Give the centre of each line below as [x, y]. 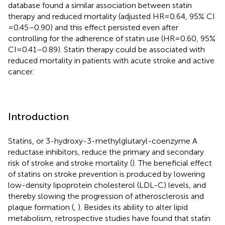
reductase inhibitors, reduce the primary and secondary [106, 152]
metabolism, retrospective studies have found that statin [109, 218]
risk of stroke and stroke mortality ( [70, 163]
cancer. [21, 71]
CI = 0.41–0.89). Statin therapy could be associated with [106, 49]
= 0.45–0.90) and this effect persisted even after [93, 27]
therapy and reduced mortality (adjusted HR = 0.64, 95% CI [111, 16]
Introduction [38, 116]
